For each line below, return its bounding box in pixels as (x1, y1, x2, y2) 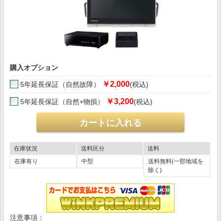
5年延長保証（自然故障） (20, 80, 102, 88)
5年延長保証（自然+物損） (20, 98, 106, 106)
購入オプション (10, 64, 58, 72)
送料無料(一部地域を (148, 158, 204, 165)
